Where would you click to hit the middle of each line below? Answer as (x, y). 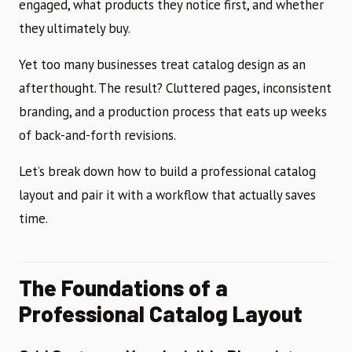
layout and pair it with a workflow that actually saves (167, 194)
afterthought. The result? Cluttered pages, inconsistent (175, 88)
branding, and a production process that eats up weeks (173, 111)
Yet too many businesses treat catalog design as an (162, 64)
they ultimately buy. (75, 28)
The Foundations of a (123, 287)
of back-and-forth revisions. (97, 135)
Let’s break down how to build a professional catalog (167, 171)
